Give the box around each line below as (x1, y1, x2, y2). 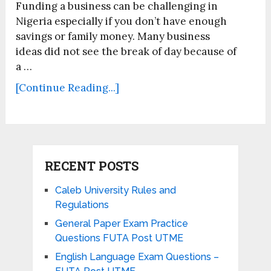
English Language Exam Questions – (54, 251, 219, 263)
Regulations (54, 199, 109, 211)
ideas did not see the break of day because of (16, 45, 237, 59)
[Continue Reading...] (16, 81, 120, 95)
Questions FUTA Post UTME (54, 232, 183, 244)
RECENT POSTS (44, 158, 139, 174)
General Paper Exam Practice (54, 218, 188, 230)
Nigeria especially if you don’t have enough (16, 15, 227, 28)
